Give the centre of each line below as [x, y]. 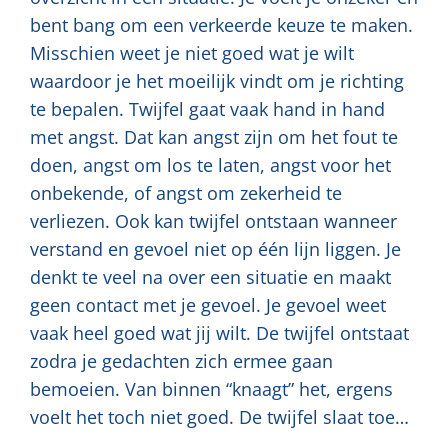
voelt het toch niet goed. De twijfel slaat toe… [219, 417]
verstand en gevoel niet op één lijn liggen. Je [215, 249]
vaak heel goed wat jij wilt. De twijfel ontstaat [219, 333]
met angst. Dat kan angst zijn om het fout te [214, 137]
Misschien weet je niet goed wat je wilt [192, 53]
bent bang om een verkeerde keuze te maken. [221, 25]
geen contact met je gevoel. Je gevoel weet [208, 305]
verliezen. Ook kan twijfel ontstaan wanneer [213, 221]
